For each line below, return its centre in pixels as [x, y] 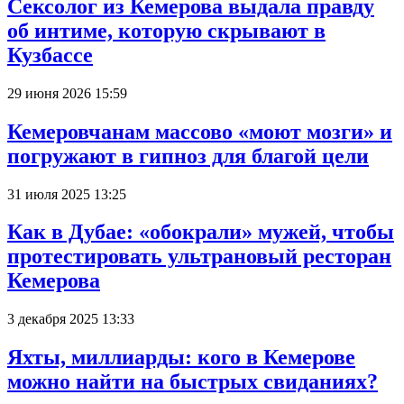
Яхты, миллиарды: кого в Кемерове [181, 358]
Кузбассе [50, 55]
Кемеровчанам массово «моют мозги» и [200, 131]
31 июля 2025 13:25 [67, 194]
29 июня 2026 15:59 [67, 93]
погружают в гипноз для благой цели [188, 156]
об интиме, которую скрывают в [166, 30]
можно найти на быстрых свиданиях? [193, 382]
